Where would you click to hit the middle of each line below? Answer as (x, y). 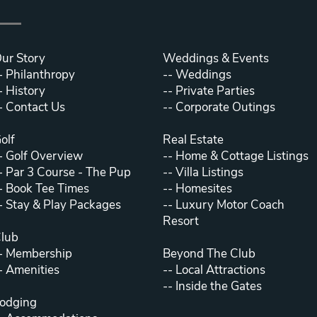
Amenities (31, 270)
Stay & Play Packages (62, 205)
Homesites (202, 189)
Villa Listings (208, 172)
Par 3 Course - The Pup (67, 172)
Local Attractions (219, 270)
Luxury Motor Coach (230, 205)
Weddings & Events (216, 58)
